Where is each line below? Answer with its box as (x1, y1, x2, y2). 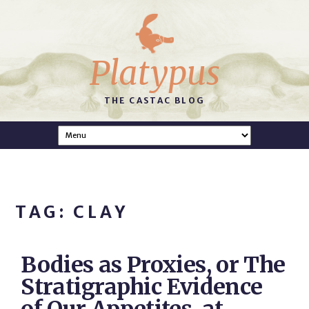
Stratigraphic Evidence (21, 273, 263, 301)
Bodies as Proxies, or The (21, 251, 286, 279)
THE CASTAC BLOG (103, 94, 206, 106)
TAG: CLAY (15, 201, 128, 223)
